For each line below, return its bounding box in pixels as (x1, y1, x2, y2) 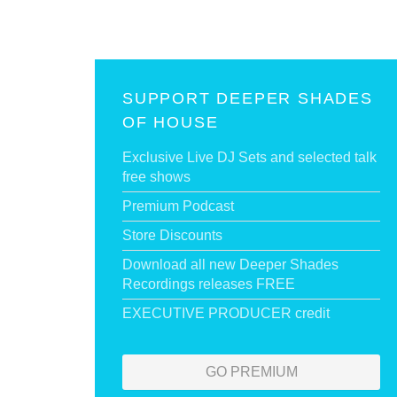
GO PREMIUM (205, 364, 298, 379)
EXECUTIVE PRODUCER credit (122, 306, 330, 321)
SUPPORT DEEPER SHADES (122, 90, 373, 107)
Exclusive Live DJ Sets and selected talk (122, 150, 377, 165)
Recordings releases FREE (122, 276, 295, 292)
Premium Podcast (122, 198, 234, 214)
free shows (122, 169, 191, 184)
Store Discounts (122, 228, 222, 243)
